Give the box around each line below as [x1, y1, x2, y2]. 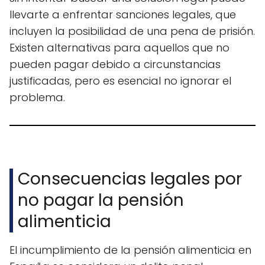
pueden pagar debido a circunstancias [9, 57, 221, 72]
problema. [9, 90, 65, 105]
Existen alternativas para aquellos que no [9, 40, 230, 56]
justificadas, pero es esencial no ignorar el [9, 73, 231, 89]
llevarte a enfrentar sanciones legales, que [9, 7, 236, 22]
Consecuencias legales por [18, 167, 243, 191]
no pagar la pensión [18, 189, 185, 212]
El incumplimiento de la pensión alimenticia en [9, 243, 251, 258]
